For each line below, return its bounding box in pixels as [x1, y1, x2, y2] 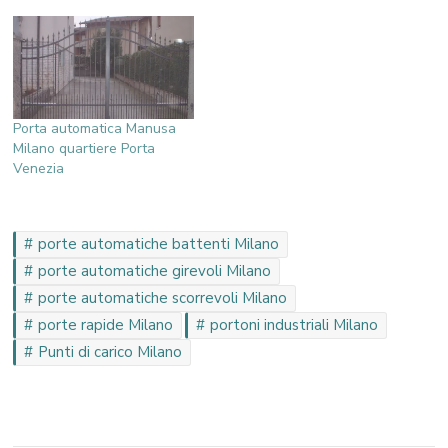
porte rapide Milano [38, 314, 174, 335]
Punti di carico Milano [38, 341, 183, 362]
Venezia [13, 158, 65, 178]
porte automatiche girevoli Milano [38, 260, 272, 281]
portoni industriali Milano [210, 314, 379, 335]
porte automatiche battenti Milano [38, 233, 280, 254]
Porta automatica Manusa [13, 118, 177, 138]
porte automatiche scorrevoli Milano [38, 287, 288, 308]
